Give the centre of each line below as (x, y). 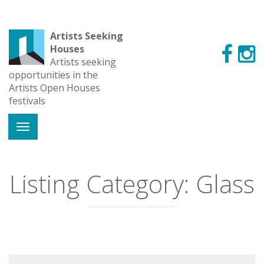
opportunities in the (53, 75)
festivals (27, 101)
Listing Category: (103, 184)
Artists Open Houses (55, 88)
